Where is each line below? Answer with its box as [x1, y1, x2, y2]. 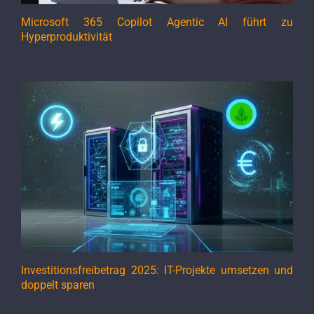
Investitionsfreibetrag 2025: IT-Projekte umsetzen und [21, 264, 293, 278]
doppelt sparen [21, 278, 95, 292]
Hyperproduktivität [21, 29, 112, 43]
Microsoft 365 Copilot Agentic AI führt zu [21, 15, 293, 29]
